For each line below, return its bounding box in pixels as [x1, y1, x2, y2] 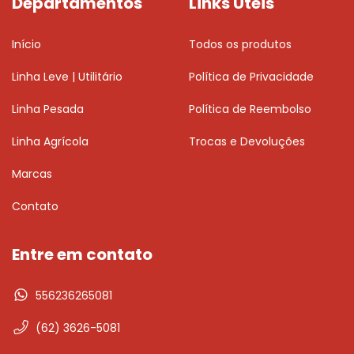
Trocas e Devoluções [189, 133, 305, 149]
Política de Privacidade [189, 68, 314, 85]
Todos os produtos [189, 36, 292, 52]
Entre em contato [12, 243, 153, 265]
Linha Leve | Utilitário [12, 68, 122, 85]
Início [12, 36, 41, 52]
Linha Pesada [12, 100, 84, 117]
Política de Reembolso [189, 100, 311, 117]
